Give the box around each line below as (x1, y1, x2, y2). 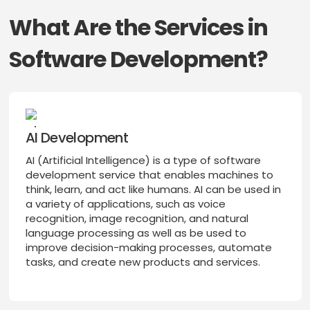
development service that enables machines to (25, 167, 273, 183)
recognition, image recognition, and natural (25, 211, 248, 226)
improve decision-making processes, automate (25, 240, 272, 255)
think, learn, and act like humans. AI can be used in (25, 182, 281, 197)
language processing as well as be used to (25, 226, 246, 241)
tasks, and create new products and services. (25, 255, 260, 270)
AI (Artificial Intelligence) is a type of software (25, 153, 261, 168)
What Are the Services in (8, 11, 268, 43)
